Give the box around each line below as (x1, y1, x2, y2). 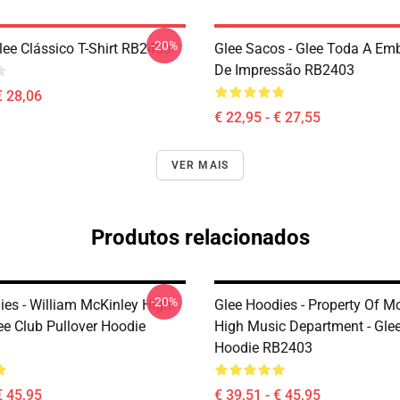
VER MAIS (171, 159, 229, 171)
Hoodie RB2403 (214, 339, 312, 356)
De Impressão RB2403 (214, 62, 354, 79)
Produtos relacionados (90, 225, 310, 250)
